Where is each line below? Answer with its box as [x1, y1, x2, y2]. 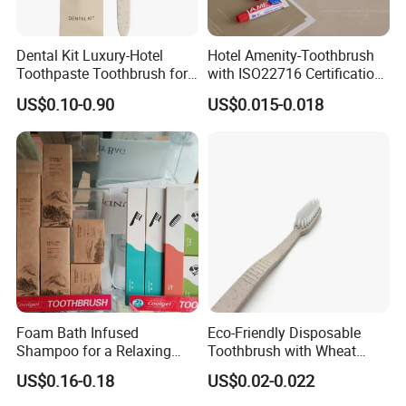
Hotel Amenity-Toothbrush [207, 45, 374, 66]
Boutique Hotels [16, 82, 119, 102]
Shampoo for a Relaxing [16, 340, 172, 361]
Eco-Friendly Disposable [207, 322, 361, 343]
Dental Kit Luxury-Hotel [16, 45, 164, 66]
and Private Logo [207, 82, 316, 102]
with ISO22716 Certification [207, 63, 382, 84]
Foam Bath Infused [16, 322, 140, 343]
